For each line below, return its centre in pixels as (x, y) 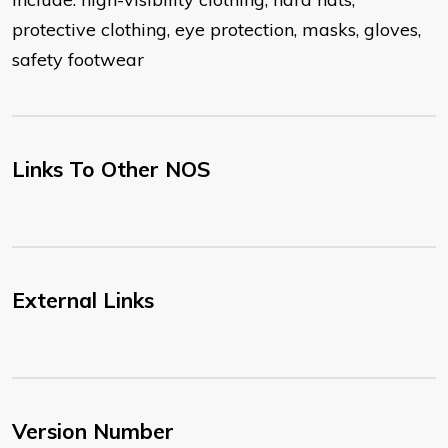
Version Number (93, 431)
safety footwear (78, 60)
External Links (83, 300)
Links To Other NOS (111, 169)
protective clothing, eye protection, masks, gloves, (216, 30)
